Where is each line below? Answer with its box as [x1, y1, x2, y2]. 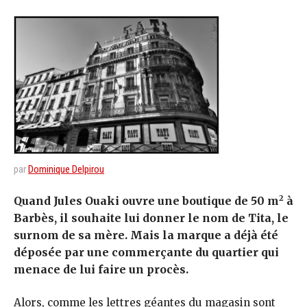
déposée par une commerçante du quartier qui [14, 245, 279, 260]
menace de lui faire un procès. [14, 262, 188, 277]
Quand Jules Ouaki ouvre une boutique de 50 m [14, 194, 279, 208]
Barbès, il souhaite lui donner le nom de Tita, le [14, 211, 288, 225]
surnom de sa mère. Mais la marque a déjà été [14, 228, 278, 243]
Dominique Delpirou [28, 162, 104, 175]
